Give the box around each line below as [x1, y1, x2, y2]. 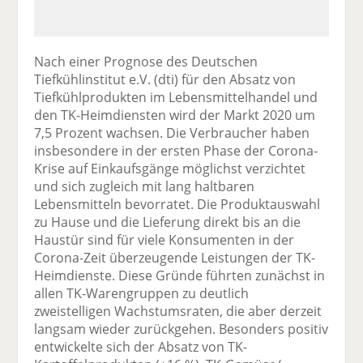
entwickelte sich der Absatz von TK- [34, 337, 248, 356]
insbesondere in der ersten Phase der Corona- [34, 141, 318, 160]
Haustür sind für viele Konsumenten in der [34, 230, 295, 249]
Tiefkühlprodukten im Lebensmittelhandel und [34, 88, 318, 106]
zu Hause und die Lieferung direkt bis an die [34, 212, 301, 231]
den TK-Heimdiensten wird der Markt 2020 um [34, 105, 316, 124]
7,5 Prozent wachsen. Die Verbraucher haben [34, 123, 310, 142]
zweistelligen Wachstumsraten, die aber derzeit [34, 301, 322, 320]
